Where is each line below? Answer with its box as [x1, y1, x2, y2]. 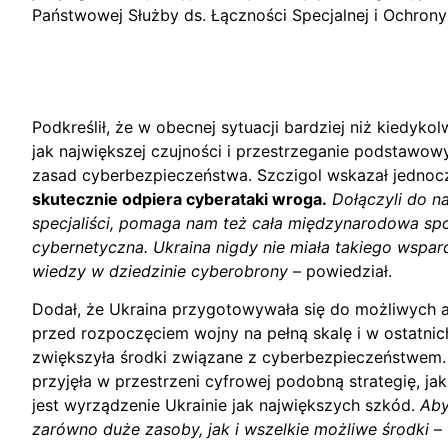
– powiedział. [288, 260, 392, 281]
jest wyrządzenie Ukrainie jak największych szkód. [32, 395, 420, 416]
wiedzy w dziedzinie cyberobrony [32, 260, 288, 281]
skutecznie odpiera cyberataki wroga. [32, 188, 327, 209]
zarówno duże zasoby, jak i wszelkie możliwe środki [32, 419, 429, 440]
